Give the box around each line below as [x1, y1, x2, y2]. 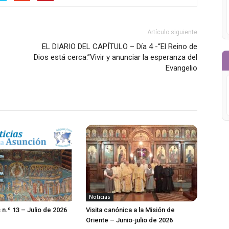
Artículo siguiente [147, 29, 197, 36]
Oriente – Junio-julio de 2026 [86, 216, 173, 224]
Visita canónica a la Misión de [86, 206, 175, 214]
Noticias [89, 193, 110, 200]
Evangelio [166, 63, 197, 73]
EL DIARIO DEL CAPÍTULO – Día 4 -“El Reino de [42, 42, 197, 51]
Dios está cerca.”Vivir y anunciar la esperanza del [34, 53, 197, 62]
